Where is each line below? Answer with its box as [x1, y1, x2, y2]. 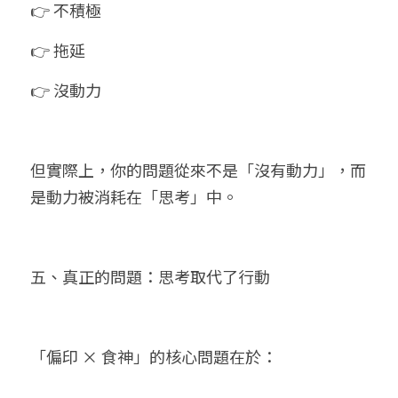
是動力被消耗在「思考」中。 [30, 185, 238, 208]
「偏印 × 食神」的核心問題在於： [30, 345, 277, 368]
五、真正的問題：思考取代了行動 [30, 265, 270, 288]
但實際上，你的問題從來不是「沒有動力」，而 [30, 158, 366, 181]
